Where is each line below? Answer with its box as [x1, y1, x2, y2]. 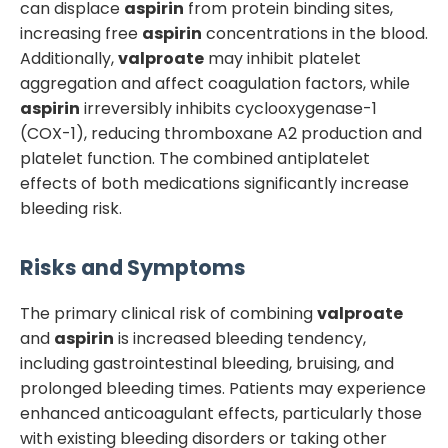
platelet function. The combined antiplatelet [20, 146, 370, 170]
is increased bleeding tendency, [114, 327, 366, 350]
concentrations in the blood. [202, 21, 428, 45]
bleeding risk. [20, 196, 122, 220]
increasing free [20, 21, 142, 45]
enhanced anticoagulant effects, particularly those [20, 402, 422, 425]
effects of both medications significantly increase [20, 171, 409, 195]
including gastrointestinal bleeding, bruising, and [20, 352, 394, 375]
